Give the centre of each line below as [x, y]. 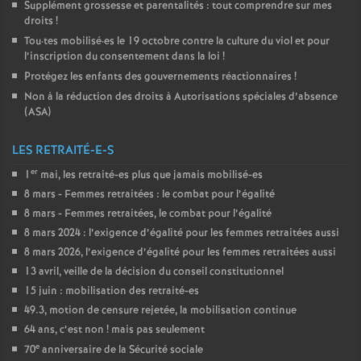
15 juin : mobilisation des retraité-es [112, 291]
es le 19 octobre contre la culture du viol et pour [217, 41]
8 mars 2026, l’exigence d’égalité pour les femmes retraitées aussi [180, 253]
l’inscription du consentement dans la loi [122, 57]
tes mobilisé [73, 41]
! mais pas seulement [156, 330]
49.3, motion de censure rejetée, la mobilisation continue [160, 311]
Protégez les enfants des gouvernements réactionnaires [158, 77]
